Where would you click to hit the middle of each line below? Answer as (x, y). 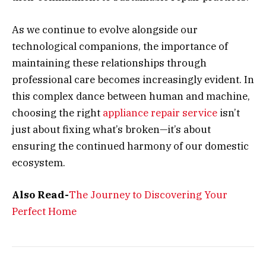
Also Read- (40, 194)
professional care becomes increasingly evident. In (133, 79)
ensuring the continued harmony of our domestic (130, 146)
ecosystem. (39, 162)
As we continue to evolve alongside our (105, 29)
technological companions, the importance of (120, 46)
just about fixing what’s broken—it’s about (111, 129)
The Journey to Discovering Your (148, 194)
